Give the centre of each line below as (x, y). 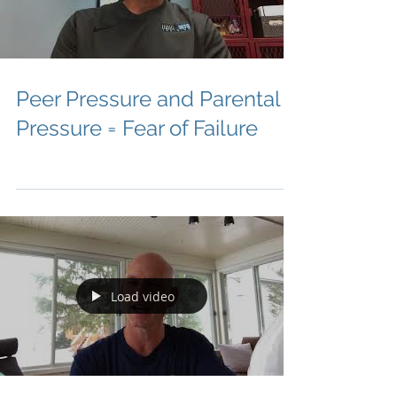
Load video (143, 296)
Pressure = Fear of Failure (137, 128)
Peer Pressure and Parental (148, 99)
